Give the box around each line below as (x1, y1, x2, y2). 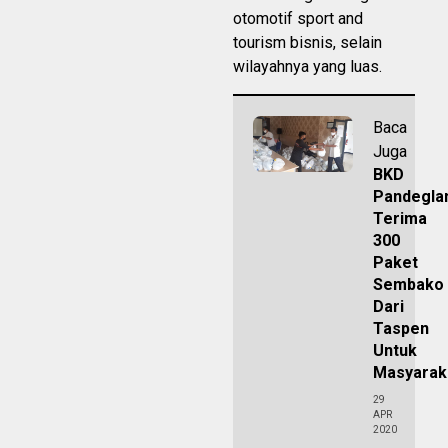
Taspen (373, 318, 429, 338)
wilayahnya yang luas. (233, 56, 382, 76)
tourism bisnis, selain (233, 32, 382, 52)
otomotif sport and (233, 8, 363, 28)
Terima (373, 208, 427, 228)
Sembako (373, 274, 444, 294)
